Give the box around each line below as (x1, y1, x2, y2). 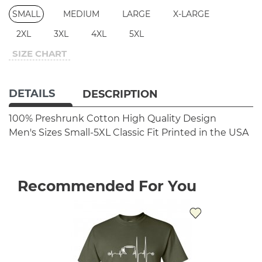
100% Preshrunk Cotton (9, 112, 120, 124)
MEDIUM (63, 8, 99, 19)
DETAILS (9, 87, 55, 100)
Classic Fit (113, 126, 159, 138)
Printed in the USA (161, 126, 249, 138)
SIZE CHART (12, 47, 67, 59)
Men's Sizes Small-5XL (9, 126, 111, 138)
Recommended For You (18, 177, 196, 195)
